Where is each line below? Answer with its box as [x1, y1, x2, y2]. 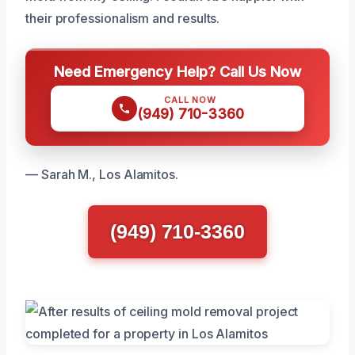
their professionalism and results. [25, 10, 220, 26]
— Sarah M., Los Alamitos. [25, 166, 178, 182]
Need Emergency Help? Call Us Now [54, 62, 301, 80]
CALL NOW [164, 94, 216, 105]
